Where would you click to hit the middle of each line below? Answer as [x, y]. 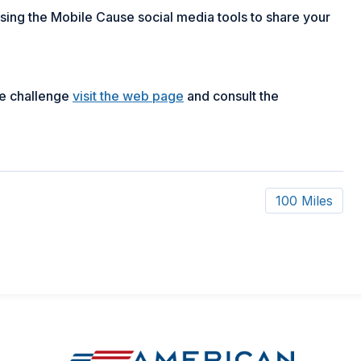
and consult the [231, 95]
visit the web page [128, 95]
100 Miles [304, 200]
